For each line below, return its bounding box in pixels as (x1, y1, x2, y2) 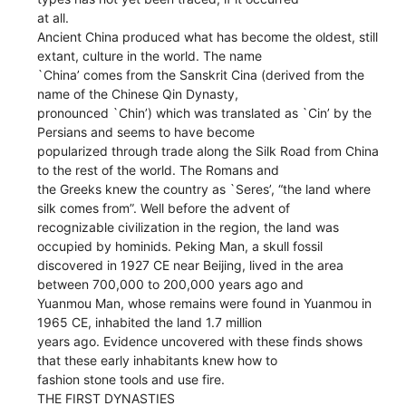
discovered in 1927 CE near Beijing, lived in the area (37, 256, 344, 273)
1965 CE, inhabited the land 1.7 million (37, 314, 263, 330)
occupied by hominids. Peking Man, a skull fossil (37, 237, 324, 254)
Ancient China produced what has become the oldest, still (37, 28, 379, 44)
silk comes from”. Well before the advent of (37, 199, 291, 216)
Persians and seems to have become (37, 123, 256, 140)
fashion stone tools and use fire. (37, 371, 226, 387)
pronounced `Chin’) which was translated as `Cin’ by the (37, 104, 372, 121)
